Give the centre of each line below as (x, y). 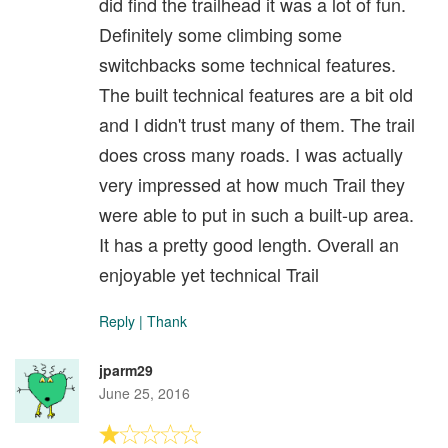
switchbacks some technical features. (247, 64)
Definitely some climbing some (220, 34)
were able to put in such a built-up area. (256, 214)
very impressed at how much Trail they (252, 184)
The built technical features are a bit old (256, 94)
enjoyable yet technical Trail (209, 274)
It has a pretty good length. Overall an (249, 244)
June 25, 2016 (144, 393)
